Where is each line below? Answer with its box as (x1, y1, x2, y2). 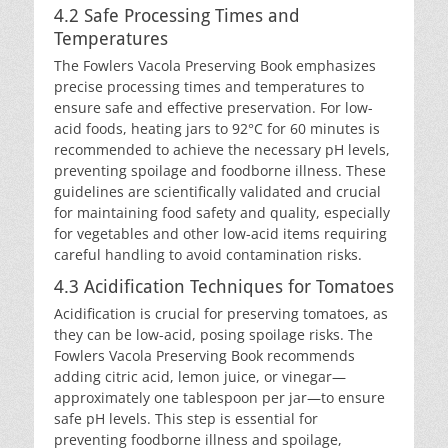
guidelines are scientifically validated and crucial (54, 182, 381, 201)
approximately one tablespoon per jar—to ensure (54, 388, 385, 407)
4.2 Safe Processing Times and (54, 5, 300, 26)
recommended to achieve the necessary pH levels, (54, 140, 390, 159)
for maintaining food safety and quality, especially (54, 203, 390, 222)
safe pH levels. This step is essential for (54, 409, 318, 428)
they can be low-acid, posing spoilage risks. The (54, 325, 373, 344)
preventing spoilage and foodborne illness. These (54, 161, 386, 180)
